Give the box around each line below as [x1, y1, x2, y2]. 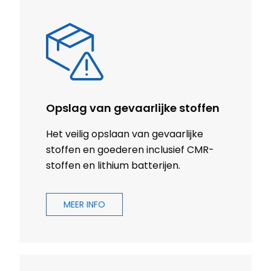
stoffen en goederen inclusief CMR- [46, 143, 214, 157]
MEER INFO [64, 198, 105, 211]
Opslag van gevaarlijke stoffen [46, 100, 220, 116]
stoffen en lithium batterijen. [46, 158, 180, 173]
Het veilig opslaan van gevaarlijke [46, 127, 203, 142]
